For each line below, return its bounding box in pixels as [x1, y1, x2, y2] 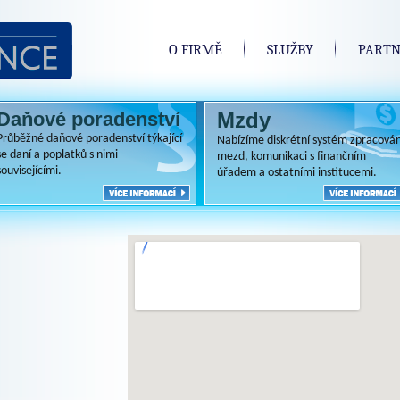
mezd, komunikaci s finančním [217, 150, 366, 163]
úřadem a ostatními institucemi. [217, 166, 377, 179]
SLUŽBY [267, 42, 313, 58]
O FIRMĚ [169, 42, 222, 58]
